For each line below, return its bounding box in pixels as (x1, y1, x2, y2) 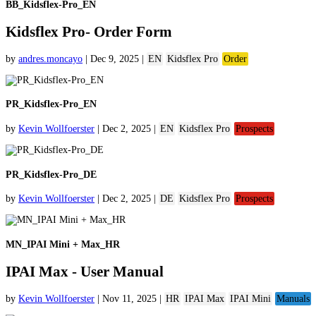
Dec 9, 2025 (90, 53, 139, 64)
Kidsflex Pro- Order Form (6, 23, 172, 41)
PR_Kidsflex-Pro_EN (6, 99, 97, 110)
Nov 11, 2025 (102, 293, 157, 304)
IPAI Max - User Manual (6, 263, 164, 281)
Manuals (276, 293, 310, 304)
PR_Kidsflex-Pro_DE (6, 169, 97, 180)
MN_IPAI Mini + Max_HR (6, 238, 120, 250)
